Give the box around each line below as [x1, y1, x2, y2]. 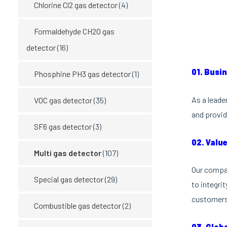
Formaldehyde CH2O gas [34, 26, 115, 36]
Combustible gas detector [34, 200, 121, 210]
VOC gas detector [34, 95, 92, 105]
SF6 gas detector [34, 121, 92, 131]
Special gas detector [34, 174, 103, 184]
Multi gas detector [34, 147, 101, 158]
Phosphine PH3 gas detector [34, 68, 131, 79]
